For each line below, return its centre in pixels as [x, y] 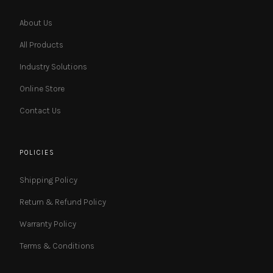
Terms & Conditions [57, 246]
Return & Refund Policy [63, 202]
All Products [41, 44]
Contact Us [40, 110]
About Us [36, 23]
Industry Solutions [53, 66]
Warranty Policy [48, 224]
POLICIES [37, 153]
